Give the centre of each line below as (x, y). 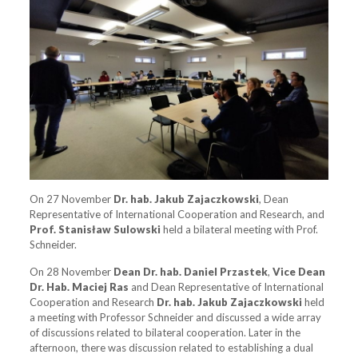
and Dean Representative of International (227, 287)
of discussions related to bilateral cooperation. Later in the (165, 333)
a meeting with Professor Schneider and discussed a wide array (176, 318)
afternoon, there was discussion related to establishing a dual (172, 348)
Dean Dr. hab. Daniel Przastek (191, 272)
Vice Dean (299, 272)
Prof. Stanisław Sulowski (95, 230)
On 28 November (72, 272)
